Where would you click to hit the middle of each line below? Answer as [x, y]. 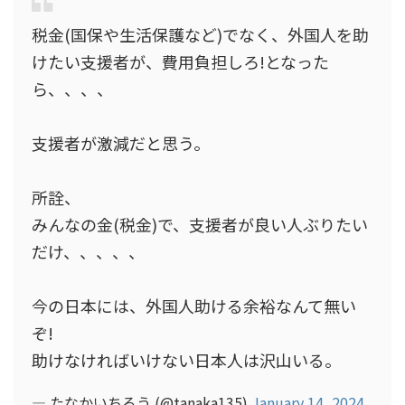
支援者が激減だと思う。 [121, 143]
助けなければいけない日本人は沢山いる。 [186, 360]
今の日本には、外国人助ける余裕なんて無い [194, 306]
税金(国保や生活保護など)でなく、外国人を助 [200, 34]
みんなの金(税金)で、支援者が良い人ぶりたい [200, 224]
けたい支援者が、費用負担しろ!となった [180, 61]
